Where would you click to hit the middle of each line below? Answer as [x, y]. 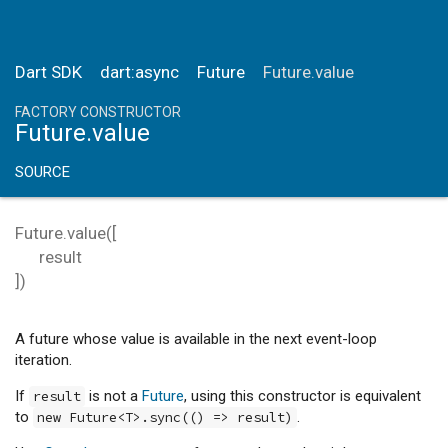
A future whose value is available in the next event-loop [196, 339]
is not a [113, 396]
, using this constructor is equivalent [302, 396]
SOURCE [42, 172]
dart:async [139, 72]
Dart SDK [48, 72]
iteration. [43, 360]
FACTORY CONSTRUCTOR [98, 112]
